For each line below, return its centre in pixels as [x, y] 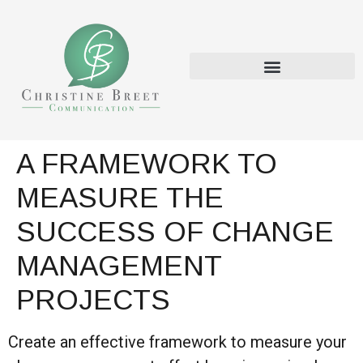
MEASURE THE [120, 198]
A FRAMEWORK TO [147, 164]
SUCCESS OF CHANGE [175, 232]
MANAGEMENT [119, 266]
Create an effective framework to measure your [177, 342]
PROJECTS [93, 300]
